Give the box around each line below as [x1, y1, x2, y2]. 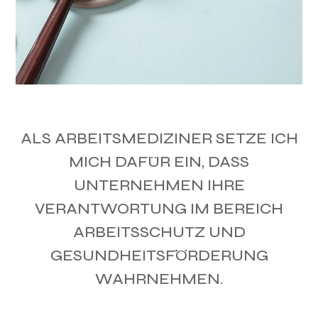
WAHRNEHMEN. [94, 270, 224, 289]
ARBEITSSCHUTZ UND [72, 223, 246, 242]
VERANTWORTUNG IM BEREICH [35, 199, 283, 219]
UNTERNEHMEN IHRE [73, 176, 245, 195]
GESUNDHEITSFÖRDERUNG [50, 246, 268, 265]
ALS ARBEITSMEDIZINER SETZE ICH [20, 129, 298, 148]
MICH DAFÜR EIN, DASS [69, 153, 249, 172]
